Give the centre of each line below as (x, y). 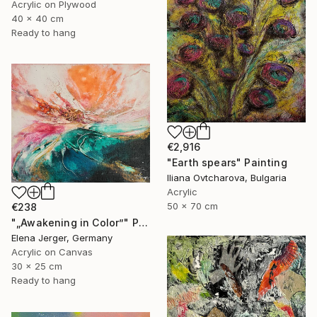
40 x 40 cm (38, 18)
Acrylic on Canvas (52, 252)
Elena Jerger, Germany (62, 238)
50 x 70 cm (192, 206)
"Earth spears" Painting (227, 162)
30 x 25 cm (37, 266)
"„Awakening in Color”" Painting (143, 223)
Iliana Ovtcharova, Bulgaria (227, 177)
